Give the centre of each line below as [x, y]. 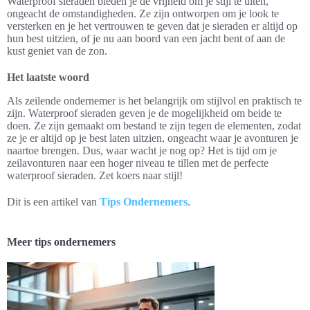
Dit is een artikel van [53, 202]
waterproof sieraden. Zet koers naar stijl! [95, 175]
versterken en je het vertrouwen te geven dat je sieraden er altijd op [152, 26]
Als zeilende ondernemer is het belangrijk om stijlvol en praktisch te [154, 101]
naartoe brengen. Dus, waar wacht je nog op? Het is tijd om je [142, 151]
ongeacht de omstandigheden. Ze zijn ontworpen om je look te [143, 13]
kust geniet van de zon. [57, 51]
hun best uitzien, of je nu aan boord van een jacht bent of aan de [146, 38]
